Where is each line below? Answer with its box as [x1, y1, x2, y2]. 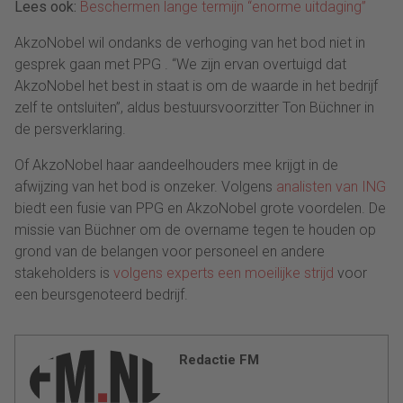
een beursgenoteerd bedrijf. [14, 285, 188, 303]
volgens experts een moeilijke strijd [113, 264, 334, 282]
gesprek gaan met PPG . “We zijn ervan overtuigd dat [14, 55, 346, 73]
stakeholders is [14, 264, 113, 282]
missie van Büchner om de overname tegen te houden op [14, 220, 376, 238]
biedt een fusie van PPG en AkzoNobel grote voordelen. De [14, 199, 386, 217]
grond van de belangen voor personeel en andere [14, 242, 325, 260]
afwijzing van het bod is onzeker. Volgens [14, 177, 276, 195]
